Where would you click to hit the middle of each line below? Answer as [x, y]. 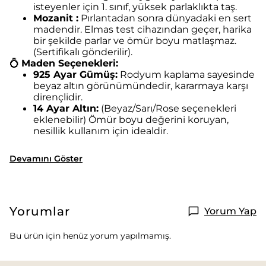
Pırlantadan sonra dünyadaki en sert [165, 18]
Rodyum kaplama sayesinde [186, 74]
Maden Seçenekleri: [70, 63]
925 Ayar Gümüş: [75, 74]
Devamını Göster [46, 159]
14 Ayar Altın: [66, 108]
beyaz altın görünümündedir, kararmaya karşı [141, 85]
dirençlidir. [58, 97]
